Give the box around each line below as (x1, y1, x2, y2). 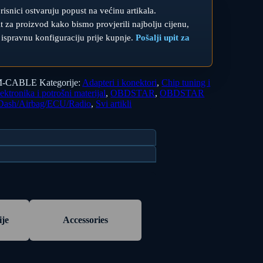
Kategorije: (39, 77, 83, 87)
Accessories (63, 215, 108, 225)
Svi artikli (96, 99, 132, 109)
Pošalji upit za (136, 33, 190, 42)
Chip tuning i (161, 77, 211, 87)
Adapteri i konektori (82, 77, 157, 87)
